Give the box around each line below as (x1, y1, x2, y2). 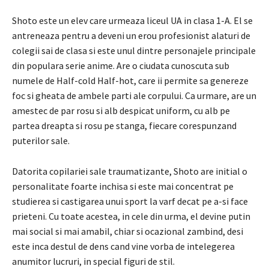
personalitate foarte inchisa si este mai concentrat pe (12, 180, 234, 192)
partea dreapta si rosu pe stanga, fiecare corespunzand (12, 119, 237, 131)
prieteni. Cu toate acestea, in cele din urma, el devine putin (12, 210, 250, 222)
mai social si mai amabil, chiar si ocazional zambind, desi (12, 225, 243, 237)
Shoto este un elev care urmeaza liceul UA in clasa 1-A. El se (12, 14, 253, 26)
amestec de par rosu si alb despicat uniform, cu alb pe (12, 104, 230, 116)
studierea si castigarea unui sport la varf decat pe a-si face (12, 195, 248, 207)
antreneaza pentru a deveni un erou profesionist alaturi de (12, 29, 250, 41)
